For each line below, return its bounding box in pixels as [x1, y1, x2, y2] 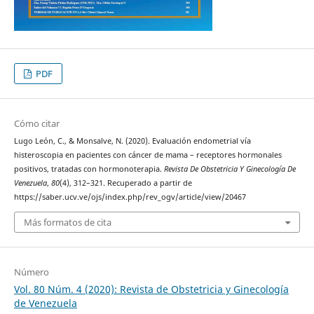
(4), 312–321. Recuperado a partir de [59, 178, 192, 189]
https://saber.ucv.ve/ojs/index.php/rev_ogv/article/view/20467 [13, 192, 246, 203]
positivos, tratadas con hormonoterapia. [13, 164, 164, 175]
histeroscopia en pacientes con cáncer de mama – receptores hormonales [13, 150, 282, 161]
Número [13, 265, 49, 278]
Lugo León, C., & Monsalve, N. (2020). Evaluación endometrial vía [13, 136, 251, 146]
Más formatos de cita [23, 215, 111, 228]
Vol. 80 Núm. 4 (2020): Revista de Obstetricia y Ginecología [13, 282, 289, 296]
